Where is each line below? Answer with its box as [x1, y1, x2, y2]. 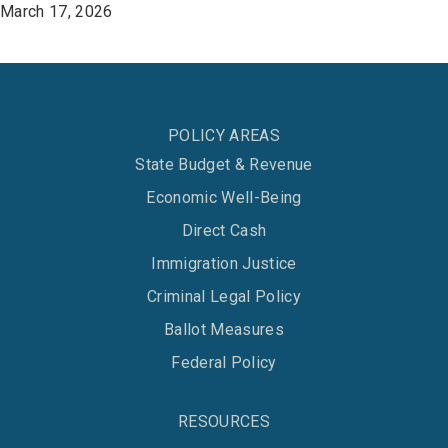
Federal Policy [171, 353, 277, 373]
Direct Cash [181, 221, 267, 241]
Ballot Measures [164, 320, 284, 340]
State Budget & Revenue [135, 155, 313, 175]
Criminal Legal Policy [147, 287, 301, 307]
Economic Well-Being [146, 188, 302, 208]
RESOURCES [178, 412, 270, 432]
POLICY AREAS [168, 126, 280, 146]
